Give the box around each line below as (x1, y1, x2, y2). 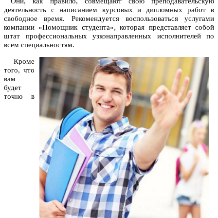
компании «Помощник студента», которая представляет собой (4, 23, 214, 32)
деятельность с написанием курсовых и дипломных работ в (4, 6, 214, 14)
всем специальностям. (4, 41, 74, 49)
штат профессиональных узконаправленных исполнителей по (4, 32, 214, 40)
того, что (4, 66, 35, 74)
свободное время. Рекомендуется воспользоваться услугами (4, 15, 214, 23)
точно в (4, 92, 35, 101)
